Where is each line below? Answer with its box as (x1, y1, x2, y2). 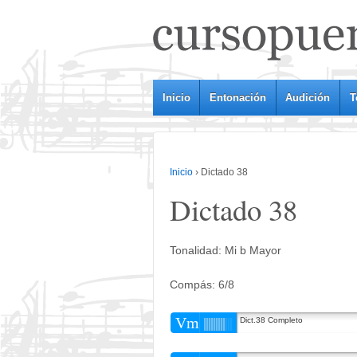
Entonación (210, 92, 267, 104)
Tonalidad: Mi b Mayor (170, 243, 281, 257)
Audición (285, 92, 331, 104)
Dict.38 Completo (240, 315, 303, 324)
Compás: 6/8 (170, 278, 234, 292)
